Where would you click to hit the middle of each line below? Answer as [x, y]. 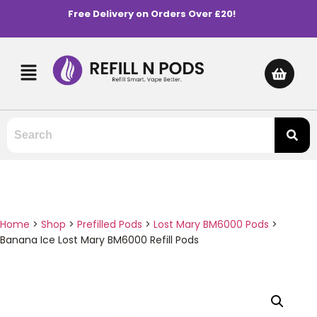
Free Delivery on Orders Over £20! [151, 14]
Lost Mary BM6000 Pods [211, 224]
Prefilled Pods [110, 224]
